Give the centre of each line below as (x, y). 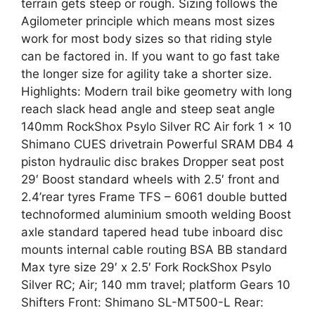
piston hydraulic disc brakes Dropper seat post (153, 162)
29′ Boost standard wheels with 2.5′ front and (150, 179)
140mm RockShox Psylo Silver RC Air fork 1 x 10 (156, 127)
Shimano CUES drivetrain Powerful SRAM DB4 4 (157, 144)
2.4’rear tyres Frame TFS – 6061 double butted (154, 197)
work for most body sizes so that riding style (147, 39)
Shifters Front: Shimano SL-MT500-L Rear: (142, 302)
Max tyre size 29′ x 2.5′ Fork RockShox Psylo (146, 267)
